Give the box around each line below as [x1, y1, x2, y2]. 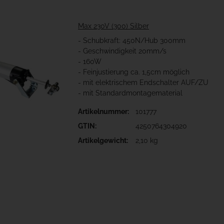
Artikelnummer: [78, 107, 129, 116]
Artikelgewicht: [78, 136, 128, 145]
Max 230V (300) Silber [78, 22, 149, 30]
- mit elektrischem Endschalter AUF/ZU [78, 78, 208, 87]
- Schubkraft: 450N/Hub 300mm [78, 36, 185, 45]
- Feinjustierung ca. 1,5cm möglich [78, 68, 189, 76]
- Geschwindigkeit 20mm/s [78, 47, 166, 55]
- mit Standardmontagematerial [78, 89, 182, 97]
